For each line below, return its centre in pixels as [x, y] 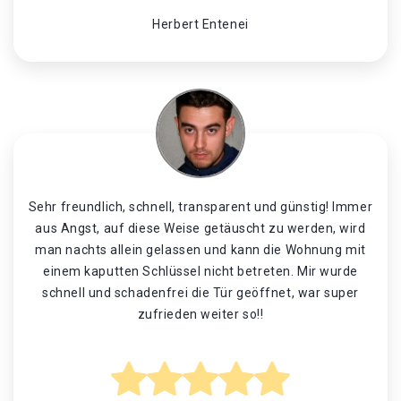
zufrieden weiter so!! [200, 314]
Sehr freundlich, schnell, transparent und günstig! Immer [200, 207]
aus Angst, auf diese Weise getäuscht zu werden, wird [200, 228]
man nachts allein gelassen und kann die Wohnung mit [200, 250]
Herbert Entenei [200, 24]
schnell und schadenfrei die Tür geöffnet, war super [200, 293]
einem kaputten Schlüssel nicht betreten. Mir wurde [200, 271]
